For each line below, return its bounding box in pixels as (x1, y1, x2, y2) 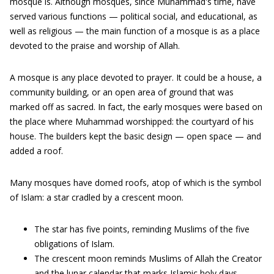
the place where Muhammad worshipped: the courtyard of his (10, 116, 254, 127)
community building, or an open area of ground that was (10, 86, 234, 98)
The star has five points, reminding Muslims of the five (34, 223, 250, 235)
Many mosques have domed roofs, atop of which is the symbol (10, 177, 261, 188)
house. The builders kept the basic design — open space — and (10, 130, 261, 142)
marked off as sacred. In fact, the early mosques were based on (10, 101, 262, 113)
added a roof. (10, 145, 63, 157)
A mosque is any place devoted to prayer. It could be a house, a (10, 72, 262, 83)
